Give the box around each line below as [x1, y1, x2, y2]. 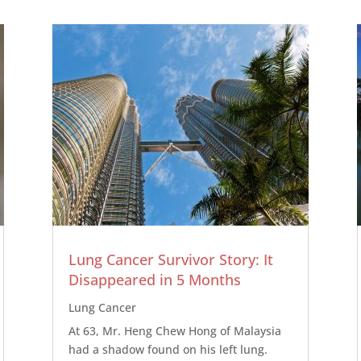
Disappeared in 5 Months [68, 270, 241, 290]
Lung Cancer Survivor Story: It [68, 250, 273, 270]
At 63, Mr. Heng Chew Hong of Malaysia [68, 323, 281, 339]
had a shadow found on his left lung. [68, 342, 268, 358]
